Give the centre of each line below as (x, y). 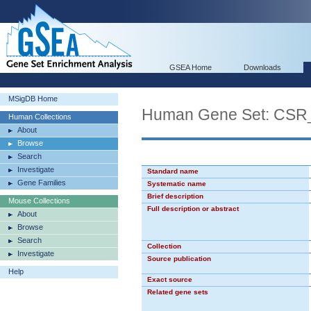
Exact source (170, 279)
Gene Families (42, 183)
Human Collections (40, 117)
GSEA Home (191, 67)
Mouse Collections (39, 201)
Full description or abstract (193, 209)
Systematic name (177, 184)
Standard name (173, 171)
